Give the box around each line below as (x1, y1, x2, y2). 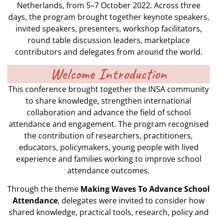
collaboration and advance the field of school (26, 107, 191, 118)
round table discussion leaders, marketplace (27, 35, 190, 46)
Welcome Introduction (50, 63, 167, 84)
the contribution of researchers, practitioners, (24, 130, 193, 141)
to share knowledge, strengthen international (26, 95, 191, 106)
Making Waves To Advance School (80, 184, 210, 195)
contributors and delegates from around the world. (15, 46, 202, 58)
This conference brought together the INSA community (8, 83, 209, 94)
